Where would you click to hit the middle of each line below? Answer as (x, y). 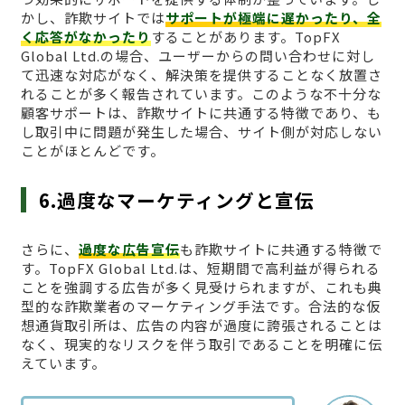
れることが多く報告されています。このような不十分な (201, 93)
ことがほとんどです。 (92, 150)
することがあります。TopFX (245, 36)
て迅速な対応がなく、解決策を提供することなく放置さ (201, 74)
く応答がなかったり (85, 36)
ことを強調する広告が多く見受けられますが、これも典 (201, 287)
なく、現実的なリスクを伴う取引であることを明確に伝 (201, 344)
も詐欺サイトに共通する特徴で (281, 249)
